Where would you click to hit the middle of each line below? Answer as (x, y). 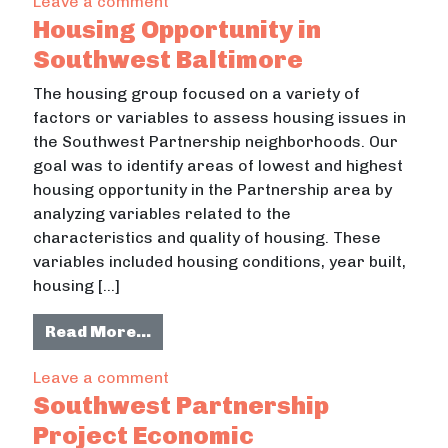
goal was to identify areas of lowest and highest (218, 165)
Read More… (98, 331)
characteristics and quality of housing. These (207, 237)
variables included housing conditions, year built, (220, 261)
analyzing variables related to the (162, 213)
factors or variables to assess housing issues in (220, 117)
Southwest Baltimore (168, 58)
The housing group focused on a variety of (197, 93)
